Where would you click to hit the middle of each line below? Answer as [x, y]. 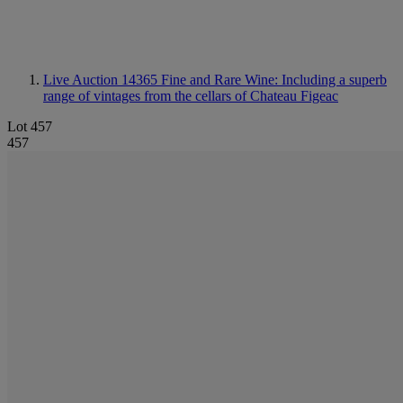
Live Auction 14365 [102, 80]
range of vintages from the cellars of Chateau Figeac [191, 96]
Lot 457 [30, 126]
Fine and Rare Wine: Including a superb [274, 80]
